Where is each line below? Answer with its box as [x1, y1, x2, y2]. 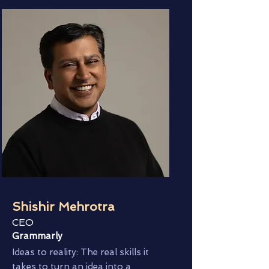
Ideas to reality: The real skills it [12, 247, 149, 258]
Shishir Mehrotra [12, 199, 115, 214]
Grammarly [12, 231, 62, 241]
